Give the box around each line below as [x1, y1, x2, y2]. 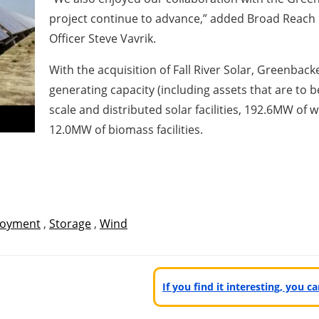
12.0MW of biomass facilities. [48, 122, 203, 137]
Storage [49, 216, 91, 231]
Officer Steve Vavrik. [48, 31, 156, 46]
